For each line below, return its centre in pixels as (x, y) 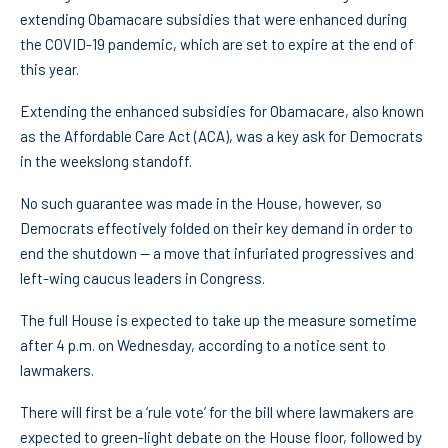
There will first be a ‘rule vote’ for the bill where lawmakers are (217, 412)
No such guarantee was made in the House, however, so (201, 203)
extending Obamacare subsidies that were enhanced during (213, 19)
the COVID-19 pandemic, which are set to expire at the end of (217, 44)
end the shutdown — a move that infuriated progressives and (217, 253)
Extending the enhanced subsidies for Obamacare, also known (222, 111)
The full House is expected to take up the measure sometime (218, 320)
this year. (49, 69)
